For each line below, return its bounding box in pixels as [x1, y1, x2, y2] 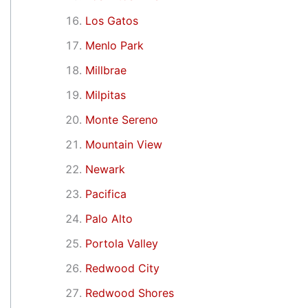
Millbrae [85, 63, 126, 77]
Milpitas [85, 87, 126, 102]
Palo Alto [85, 211, 133, 225]
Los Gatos [85, 13, 138, 27]
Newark [85, 162, 125, 176]
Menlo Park [85, 38, 144, 52]
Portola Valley [85, 236, 158, 250]
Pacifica [85, 186, 126, 201]
